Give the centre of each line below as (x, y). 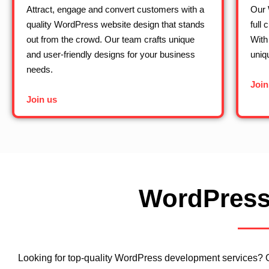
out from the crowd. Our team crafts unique (110, 39)
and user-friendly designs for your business (111, 54)
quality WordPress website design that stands (116, 24)
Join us (42, 100)
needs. (40, 69)
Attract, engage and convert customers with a (115, 9)
